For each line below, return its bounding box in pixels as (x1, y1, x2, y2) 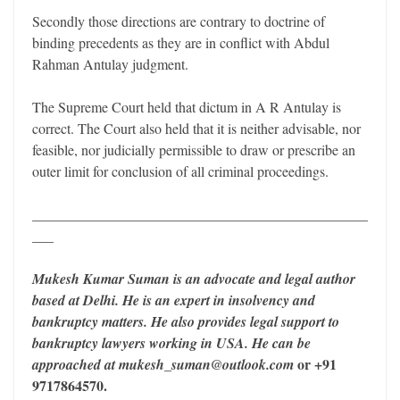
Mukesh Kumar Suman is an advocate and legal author (32, 269, 355, 289)
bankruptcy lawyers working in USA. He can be (32, 333, 311, 354)
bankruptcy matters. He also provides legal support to (32, 312, 339, 332)
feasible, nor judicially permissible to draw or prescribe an (32, 140, 355, 160)
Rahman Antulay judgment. (32, 54, 188, 74)
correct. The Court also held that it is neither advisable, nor (32, 119, 361, 138)
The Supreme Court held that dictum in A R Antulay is (32, 97, 341, 117)
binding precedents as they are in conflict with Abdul (32, 33, 329, 53)
